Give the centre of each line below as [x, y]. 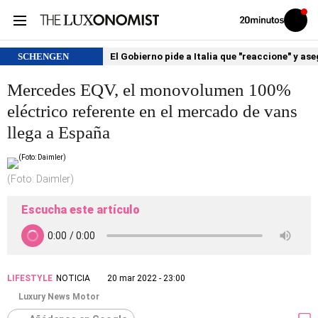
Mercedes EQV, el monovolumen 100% [149, 90]
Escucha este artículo [81, 210]
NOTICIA [73, 278]
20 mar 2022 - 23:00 [146, 278]
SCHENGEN [43, 56]
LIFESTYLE [30, 278]
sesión [305, 31]
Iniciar [304, 23]
